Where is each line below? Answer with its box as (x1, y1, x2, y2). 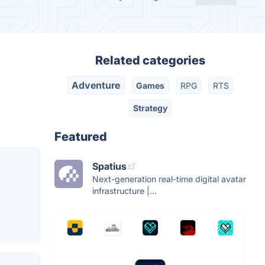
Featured (54, 129, 107, 144)
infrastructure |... (92, 185, 157, 196)
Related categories (95, 53, 205, 67)
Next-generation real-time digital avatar (92, 173, 246, 184)
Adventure (72, 79, 121, 92)
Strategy (133, 102, 167, 113)
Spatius (92, 160, 127, 172)
